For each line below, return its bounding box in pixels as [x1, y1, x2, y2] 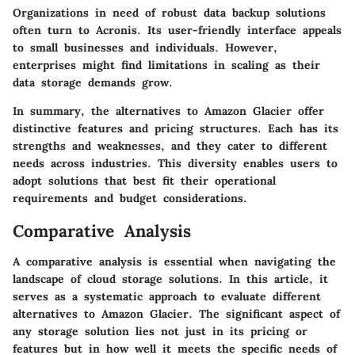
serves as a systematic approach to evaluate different [13, 288, 321, 303]
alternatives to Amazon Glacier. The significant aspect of [13, 306, 340, 321]
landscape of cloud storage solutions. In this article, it [13, 271, 328, 286]
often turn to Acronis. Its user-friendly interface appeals [13, 23, 342, 38]
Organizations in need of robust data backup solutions [13, 6, 326, 21]
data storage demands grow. [13, 75, 173, 90]
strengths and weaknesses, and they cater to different [13, 139, 327, 154]
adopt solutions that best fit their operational [13, 174, 276, 189]
